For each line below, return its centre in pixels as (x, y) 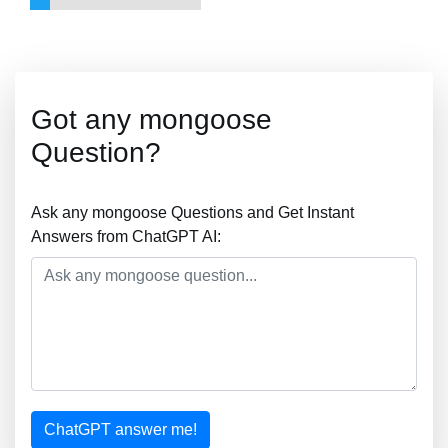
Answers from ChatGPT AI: (126, 236)
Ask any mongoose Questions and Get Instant (192, 212)
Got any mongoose (151, 119)
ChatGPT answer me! (120, 429)
